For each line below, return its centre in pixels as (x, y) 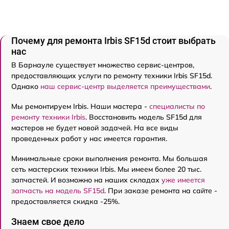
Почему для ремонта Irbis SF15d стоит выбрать (113, 41)
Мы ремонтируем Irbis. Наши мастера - (80, 107)
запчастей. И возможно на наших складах (86, 180)
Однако (26, 87)
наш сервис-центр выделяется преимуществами (125, 87)
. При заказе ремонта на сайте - (161, 191)
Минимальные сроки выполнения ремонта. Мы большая (109, 159)
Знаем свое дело (48, 222)
